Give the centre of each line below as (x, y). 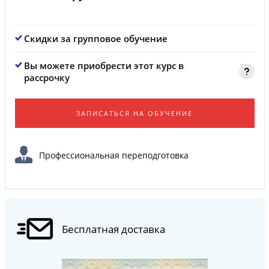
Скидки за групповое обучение (95, 38)
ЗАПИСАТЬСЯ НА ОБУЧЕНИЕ (134, 113)
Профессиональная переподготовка (113, 155)
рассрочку (47, 77)
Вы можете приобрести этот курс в (104, 65)
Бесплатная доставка (113, 229)
